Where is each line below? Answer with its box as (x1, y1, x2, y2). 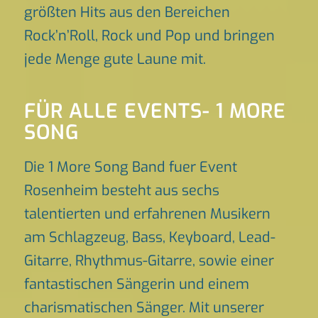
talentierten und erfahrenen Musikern (23, 204, 270, 224)
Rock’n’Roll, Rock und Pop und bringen (23, 26, 275, 45)
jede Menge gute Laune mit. (23, 50, 206, 69)
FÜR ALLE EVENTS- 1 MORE (23, 98, 286, 124)
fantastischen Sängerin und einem (23, 275, 249, 294)
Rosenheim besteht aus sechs (23, 181, 219, 200)
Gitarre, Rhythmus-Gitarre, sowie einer (23, 251, 274, 270)
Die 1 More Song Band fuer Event (23, 158, 237, 177)
